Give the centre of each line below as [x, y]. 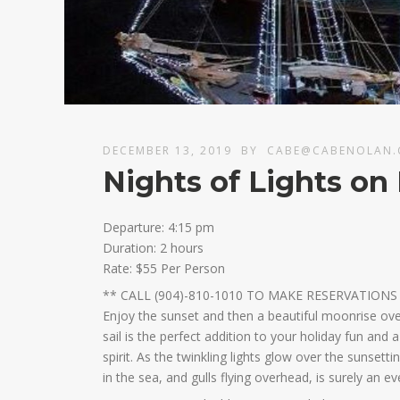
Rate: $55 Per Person [164, 269]
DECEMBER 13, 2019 [168, 151]
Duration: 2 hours [154, 248]
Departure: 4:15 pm [159, 228]
